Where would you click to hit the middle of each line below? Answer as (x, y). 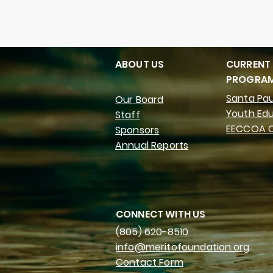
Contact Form (150, 262)
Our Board (140, 100)
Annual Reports (152, 145)
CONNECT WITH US (161, 214)
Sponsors (137, 130)
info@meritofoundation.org (183, 247)
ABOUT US (140, 64)
